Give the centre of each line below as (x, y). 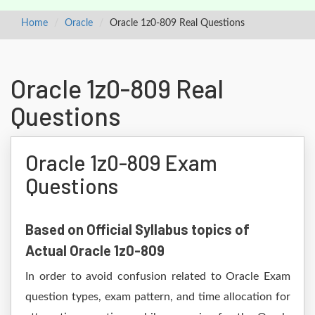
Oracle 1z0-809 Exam (121, 162)
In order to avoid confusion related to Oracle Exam (158, 276)
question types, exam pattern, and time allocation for (158, 297)
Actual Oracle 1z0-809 (95, 250)
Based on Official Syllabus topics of (137, 229)
